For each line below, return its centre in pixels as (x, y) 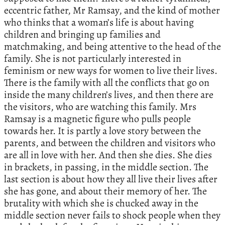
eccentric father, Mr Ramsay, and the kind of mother (112, 10)
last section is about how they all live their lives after (111, 179)
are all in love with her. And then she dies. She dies (108, 155)
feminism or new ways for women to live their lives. (111, 70)
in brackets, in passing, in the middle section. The (106, 167)
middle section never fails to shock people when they (112, 215)
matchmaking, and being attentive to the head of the (113, 46)
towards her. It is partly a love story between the (102, 131)
